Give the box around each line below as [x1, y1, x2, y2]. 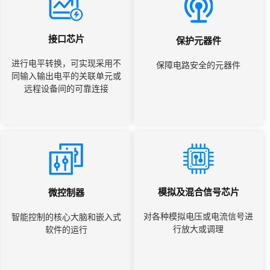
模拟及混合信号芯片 [157, 187, 239, 198]
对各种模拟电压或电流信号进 [143, 212, 254, 222]
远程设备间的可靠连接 [24, 84, 108, 94]
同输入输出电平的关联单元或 [11, 71, 121, 81]
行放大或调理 [173, 224, 224, 234]
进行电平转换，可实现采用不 [11, 58, 121, 69]
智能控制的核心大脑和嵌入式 [11, 212, 121, 222]
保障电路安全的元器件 [156, 60, 241, 71]
